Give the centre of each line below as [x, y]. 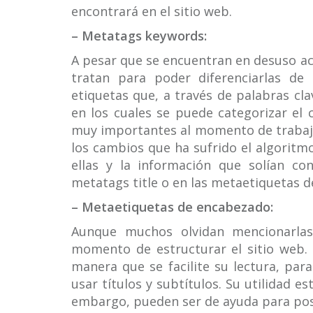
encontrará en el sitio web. [152, 11]
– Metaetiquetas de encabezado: [172, 207]
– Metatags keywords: [139, 36]
